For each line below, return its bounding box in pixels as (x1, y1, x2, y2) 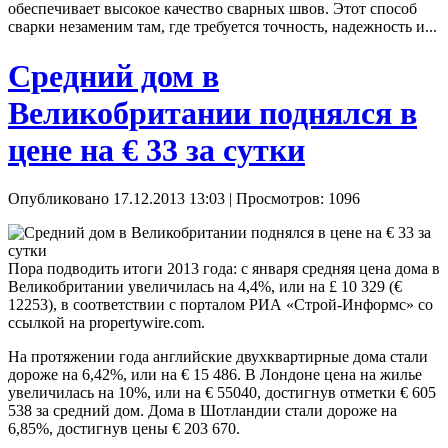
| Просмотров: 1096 (225, 190, 360, 208)
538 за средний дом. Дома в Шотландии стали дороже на (8, 402, 397, 420)
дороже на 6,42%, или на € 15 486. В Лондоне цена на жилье (8, 366, 422, 384)
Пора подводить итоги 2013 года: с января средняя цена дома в (8, 260, 440, 278)
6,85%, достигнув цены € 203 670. (8, 420, 240, 438)
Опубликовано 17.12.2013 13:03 (8, 190, 225, 208)
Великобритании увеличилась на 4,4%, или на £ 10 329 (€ (8, 278, 402, 296)
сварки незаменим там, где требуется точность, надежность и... (8, 18, 437, 36)
